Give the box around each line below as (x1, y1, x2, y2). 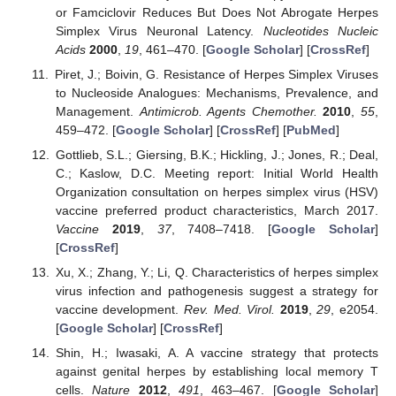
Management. (55, 103, 140, 118)
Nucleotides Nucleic (263, 23, 378, 38)
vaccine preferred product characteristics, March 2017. (55, 202, 378, 217)
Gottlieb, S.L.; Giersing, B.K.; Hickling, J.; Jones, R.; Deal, (55, 147, 378, 162)
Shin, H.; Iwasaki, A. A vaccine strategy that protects (55, 346, 378, 361)
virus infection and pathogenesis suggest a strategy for (55, 283, 378, 298)
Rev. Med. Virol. (184, 301, 276, 316)
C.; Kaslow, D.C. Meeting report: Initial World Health (55, 165, 378, 180)
